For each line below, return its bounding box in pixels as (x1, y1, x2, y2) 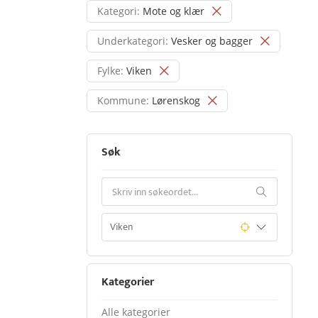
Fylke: (97, 64, 124, 77)
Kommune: (97, 94, 149, 107)
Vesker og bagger (171, 34, 253, 48)
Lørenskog (152, 94, 200, 107)
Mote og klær (143, 4, 204, 18)
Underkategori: (97, 34, 168, 48)
